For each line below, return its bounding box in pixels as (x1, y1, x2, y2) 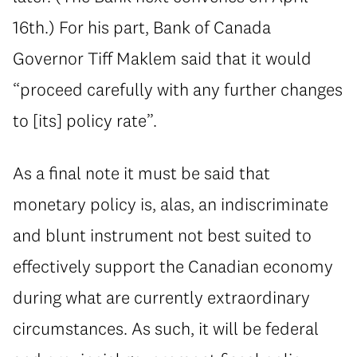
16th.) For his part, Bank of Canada (13, 15, 271, 38)
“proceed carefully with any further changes (13, 77, 343, 100)
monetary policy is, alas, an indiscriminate (13, 192, 328, 215)
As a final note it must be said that (13, 161, 270, 184)
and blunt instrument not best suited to (13, 223, 312, 246)
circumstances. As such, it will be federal (13, 316, 319, 339)
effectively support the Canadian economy (13, 254, 333, 277)
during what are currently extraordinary (13, 285, 310, 308)
